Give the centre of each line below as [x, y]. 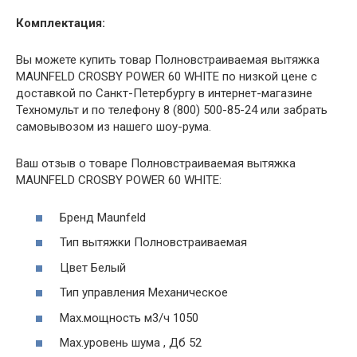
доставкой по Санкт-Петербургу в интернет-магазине [164, 94]
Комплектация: [61, 24]
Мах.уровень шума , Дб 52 [131, 343]
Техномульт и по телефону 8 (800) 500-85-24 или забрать [172, 110]
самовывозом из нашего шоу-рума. [114, 127]
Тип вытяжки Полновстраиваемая [153, 243]
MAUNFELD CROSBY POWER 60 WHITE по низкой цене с [167, 77]
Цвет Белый [93, 267]
